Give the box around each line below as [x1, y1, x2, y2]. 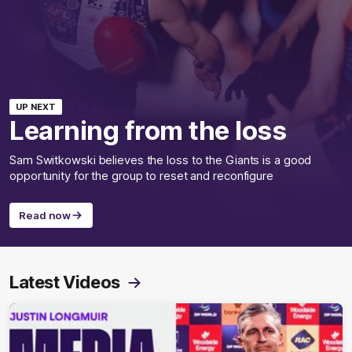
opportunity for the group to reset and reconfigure [9, 169, 273, 184]
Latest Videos [9, 272, 120, 293]
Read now [19, 209, 71, 222]
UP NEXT [16, 101, 56, 113]
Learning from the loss [9, 115, 286, 147]
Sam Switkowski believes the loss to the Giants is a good [9, 153, 312, 168]
